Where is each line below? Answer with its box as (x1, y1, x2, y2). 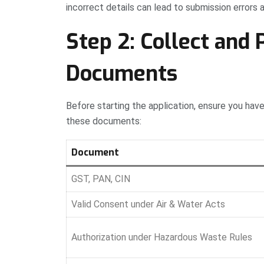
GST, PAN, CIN (71, 173, 130, 185)
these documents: (66, 115, 141, 127)
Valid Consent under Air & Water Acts (71, 199, 225, 210)
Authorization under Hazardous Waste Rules (71, 232, 252, 243)
